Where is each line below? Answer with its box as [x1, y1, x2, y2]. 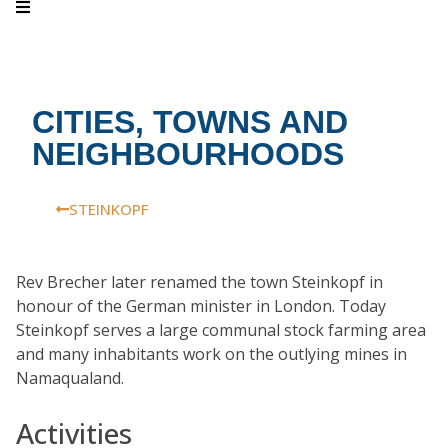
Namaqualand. [16, 367, 124, 389]
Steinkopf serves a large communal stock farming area [16, 319, 426, 341]
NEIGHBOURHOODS [32, 136, 344, 172]
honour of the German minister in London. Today [16, 295, 386, 317]
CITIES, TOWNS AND [32, 104, 348, 140]
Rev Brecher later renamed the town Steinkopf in [16, 271, 383, 293]
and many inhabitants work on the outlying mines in [16, 343, 407, 365]
